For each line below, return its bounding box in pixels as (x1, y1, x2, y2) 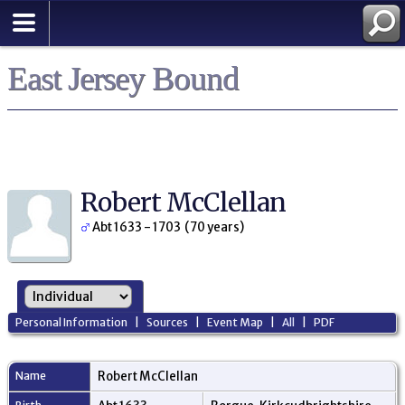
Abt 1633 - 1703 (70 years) (90, 220, 244, 235)
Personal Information (15, 316, 128, 330)
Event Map (207, 316, 264, 330)
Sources (146, 316, 189, 330)
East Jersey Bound (7, 60, 239, 97)
